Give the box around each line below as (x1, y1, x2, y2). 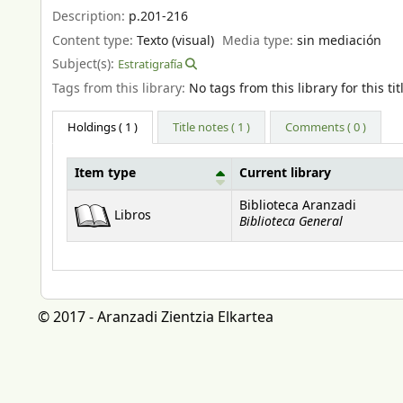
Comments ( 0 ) (285, 119, 367, 137)
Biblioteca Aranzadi (239, 197, 356, 216)
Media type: (222, 31, 298, 50)
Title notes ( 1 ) (173, 119, 251, 137)
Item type (75, 165, 136, 184)
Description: (52, 6, 129, 26)
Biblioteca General (239, 212, 343, 232)
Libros (114, 207, 151, 226)
